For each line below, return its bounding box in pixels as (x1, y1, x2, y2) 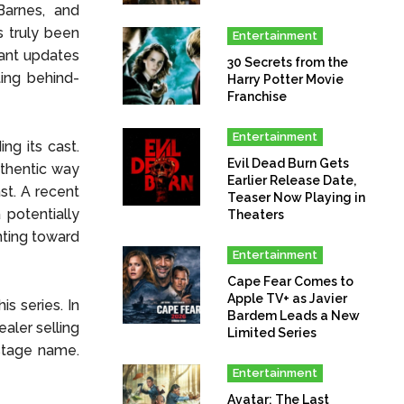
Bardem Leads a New (227, 308, 361, 323)
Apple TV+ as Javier (227, 290, 348, 306)
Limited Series (227, 325, 317, 340)
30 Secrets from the (227, 54, 349, 69)
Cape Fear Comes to (227, 273, 354, 289)
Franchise (227, 88, 288, 104)
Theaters (227, 207, 285, 222)
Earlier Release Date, (227, 172, 357, 188)
